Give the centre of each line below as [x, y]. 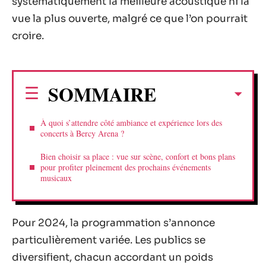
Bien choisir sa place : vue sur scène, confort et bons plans [138, 156]
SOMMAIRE [102, 94]
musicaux [56, 178]
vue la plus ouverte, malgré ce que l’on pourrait [130, 19]
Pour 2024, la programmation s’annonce [113, 223]
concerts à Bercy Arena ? [82, 133]
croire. [28, 36]
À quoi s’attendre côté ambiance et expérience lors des [131, 122]
